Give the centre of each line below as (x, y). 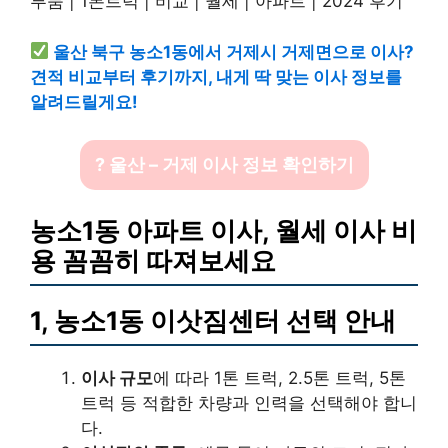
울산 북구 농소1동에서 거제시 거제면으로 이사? (234, 51)
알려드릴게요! (84, 101)
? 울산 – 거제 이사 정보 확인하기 (224, 165)
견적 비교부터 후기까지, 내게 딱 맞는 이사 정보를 (216, 76)
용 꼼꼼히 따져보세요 (153, 260)
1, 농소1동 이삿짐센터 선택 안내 (213, 320)
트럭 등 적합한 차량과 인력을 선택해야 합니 (249, 402)
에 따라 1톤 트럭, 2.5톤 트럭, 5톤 (279, 377)
